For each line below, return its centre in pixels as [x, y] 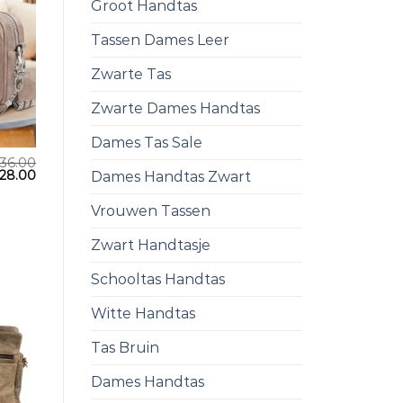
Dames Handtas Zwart [171, 177]
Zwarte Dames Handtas [175, 109]
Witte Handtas [143, 314]
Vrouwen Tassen [151, 211]
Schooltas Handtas [158, 280]
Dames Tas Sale [147, 143]
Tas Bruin [125, 348]
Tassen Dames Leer [160, 40]
